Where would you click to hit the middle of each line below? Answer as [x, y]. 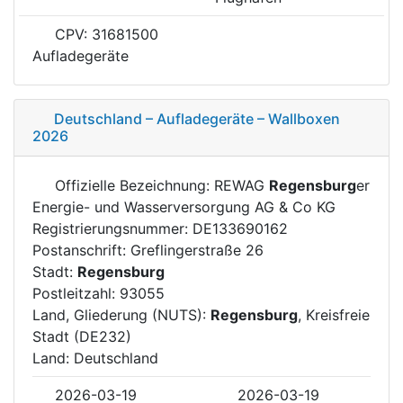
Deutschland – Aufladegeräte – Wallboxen [197, 118]
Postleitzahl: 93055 [99, 293]
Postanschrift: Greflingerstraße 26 [148, 250]
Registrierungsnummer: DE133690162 [160, 228]
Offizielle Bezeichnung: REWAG [160, 185]
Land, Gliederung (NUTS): [121, 314]
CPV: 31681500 [104, 34]
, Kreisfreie [334, 314]
